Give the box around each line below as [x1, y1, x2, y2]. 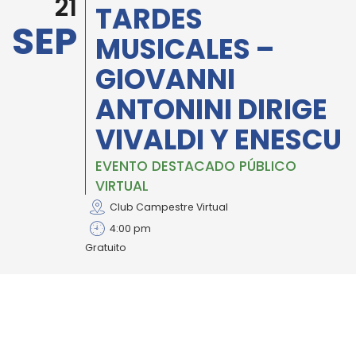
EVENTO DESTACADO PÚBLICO [95, 157, 296, 176]
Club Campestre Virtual [110, 199, 229, 214]
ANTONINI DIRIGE [95, 90, 327, 130]
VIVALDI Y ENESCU [95, 120, 342, 160]
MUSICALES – [95, 29, 274, 69]
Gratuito [85, 241, 126, 255]
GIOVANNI [95, 60, 235, 99]
